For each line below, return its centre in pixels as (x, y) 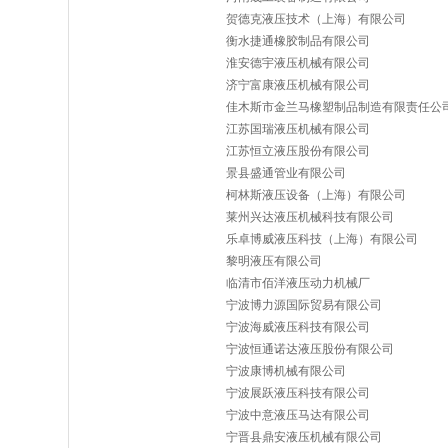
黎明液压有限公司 (274, 261)
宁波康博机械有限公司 (286, 371)
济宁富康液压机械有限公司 (298, 85)
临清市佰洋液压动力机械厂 (298, 283)
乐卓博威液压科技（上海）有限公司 (322, 239)
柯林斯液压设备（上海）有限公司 (316, 195)
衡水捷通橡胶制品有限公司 (298, 41)
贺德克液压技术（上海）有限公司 (316, 19)
